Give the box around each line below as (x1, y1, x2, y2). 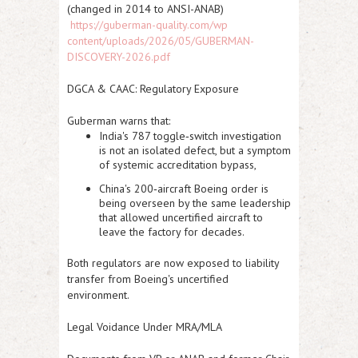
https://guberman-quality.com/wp (70, 18, 228, 33)
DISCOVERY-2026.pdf (67, 50, 170, 65)
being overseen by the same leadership (99, 196, 291, 211)
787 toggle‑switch (132, 129, 218, 144)
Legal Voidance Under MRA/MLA (67, 320, 222, 335)
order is (228, 181, 268, 197)
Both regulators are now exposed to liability (67, 256, 279, 271)
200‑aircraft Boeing (134, 181, 228, 197)
